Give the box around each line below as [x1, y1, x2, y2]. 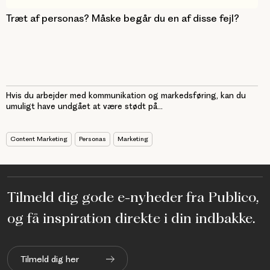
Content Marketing [10, 134, 67, 143]
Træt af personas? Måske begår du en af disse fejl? [6, 11, 239, 24]
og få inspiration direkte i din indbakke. [7, 209, 256, 227]
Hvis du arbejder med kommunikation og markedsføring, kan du [6, 90, 246, 100]
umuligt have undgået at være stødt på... [6, 101, 163, 111]
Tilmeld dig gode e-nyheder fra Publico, [7, 188, 259, 206]
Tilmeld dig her [20, 253, 79, 265]
